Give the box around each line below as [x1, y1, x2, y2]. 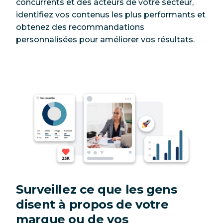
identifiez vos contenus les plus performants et [16, 9, 206, 19]
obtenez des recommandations [16, 22, 144, 32]
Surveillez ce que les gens [16, 182, 177, 197]
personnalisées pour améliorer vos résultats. [16, 34, 195, 44]
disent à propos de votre [16, 197, 169, 212]
